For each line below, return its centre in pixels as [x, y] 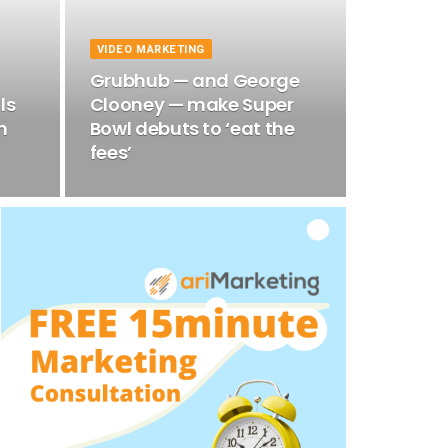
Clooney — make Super [191, 104]
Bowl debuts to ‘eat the [192, 128]
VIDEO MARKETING [150, 49]
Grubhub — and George [194, 80]
